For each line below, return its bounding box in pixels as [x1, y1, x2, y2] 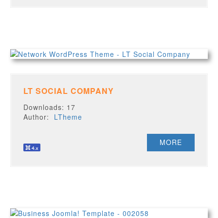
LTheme [54, 112, 83, 122]
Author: [23, 112, 54, 122]
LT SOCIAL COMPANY [23, 85, 114, 96]
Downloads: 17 [23, 102, 76, 112]
